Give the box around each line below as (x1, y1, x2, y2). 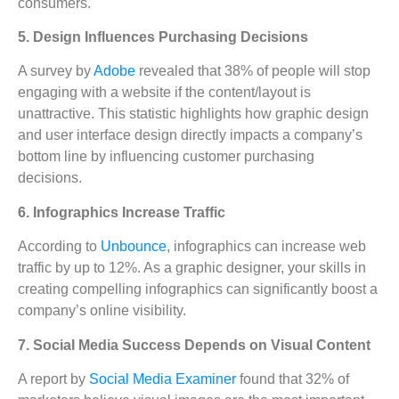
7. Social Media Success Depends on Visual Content (18, 337, 370, 353)
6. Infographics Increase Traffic (18, 204, 225, 220)
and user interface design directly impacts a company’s (18, 127, 362, 143)
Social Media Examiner (89, 370, 236, 387)
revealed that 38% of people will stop (135, 63, 370, 79)
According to (18, 239, 101, 255)
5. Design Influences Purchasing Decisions (18, 28, 308, 45)
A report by (18, 370, 89, 387)
